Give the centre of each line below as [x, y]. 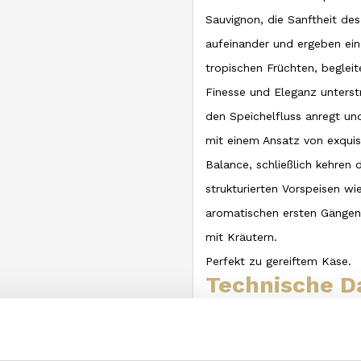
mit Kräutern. [241, 237]
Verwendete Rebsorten [268, 316]
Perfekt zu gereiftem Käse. [278, 261]
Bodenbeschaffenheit [264, 340]
